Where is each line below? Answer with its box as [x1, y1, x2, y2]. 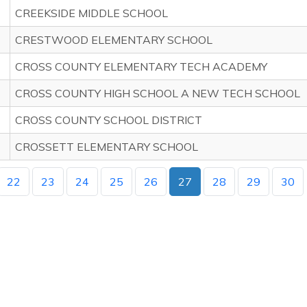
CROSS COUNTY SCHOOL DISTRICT [15, 113, 202, 127]
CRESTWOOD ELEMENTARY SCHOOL [15, 33, 212, 47]
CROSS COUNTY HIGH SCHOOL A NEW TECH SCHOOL [15, 86, 300, 100]
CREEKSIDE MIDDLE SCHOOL [15, 6, 168, 20]
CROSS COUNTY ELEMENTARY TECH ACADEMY [15, 60, 267, 73]
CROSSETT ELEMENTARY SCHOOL [15, 140, 198, 153]
